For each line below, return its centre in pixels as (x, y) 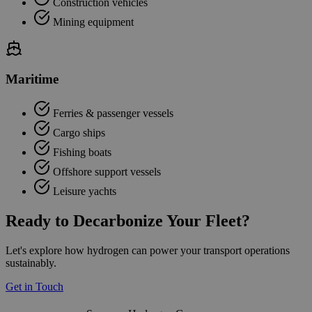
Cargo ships (79, 133)
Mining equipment (93, 22)
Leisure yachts (85, 192)
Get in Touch (34, 286)
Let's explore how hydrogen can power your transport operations (148, 250)
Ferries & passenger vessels (113, 114)
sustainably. (31, 263)
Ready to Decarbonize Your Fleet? (128, 220)
